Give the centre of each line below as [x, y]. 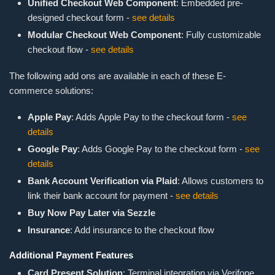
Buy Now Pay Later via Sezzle [91, 212]
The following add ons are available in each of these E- [118, 76]
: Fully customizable [221, 35]
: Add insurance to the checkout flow [142, 230]
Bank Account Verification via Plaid [103, 180]
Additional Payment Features [71, 255]
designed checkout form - [80, 18]
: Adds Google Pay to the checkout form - [161, 149]
